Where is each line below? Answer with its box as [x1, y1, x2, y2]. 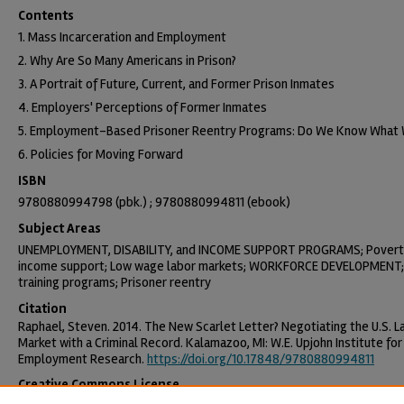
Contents [18, 7, 74, 23]
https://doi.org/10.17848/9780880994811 [147, 351, 374, 367]
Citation [18, 300, 67, 317]
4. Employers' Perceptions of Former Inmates [18, 99, 267, 115]
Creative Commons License [18, 376, 179, 392]
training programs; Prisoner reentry [18, 274, 211, 290]
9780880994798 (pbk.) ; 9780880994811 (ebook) [18, 194, 290, 210]
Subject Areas [18, 220, 101, 236]
